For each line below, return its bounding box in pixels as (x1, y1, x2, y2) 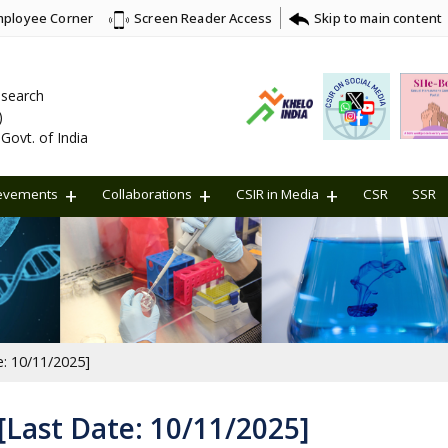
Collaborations (102, 185, 192, 203)
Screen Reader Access (134, 9, 273, 28)
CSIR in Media (236, 185, 319, 203)
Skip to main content (314, 8, 443, 27)
